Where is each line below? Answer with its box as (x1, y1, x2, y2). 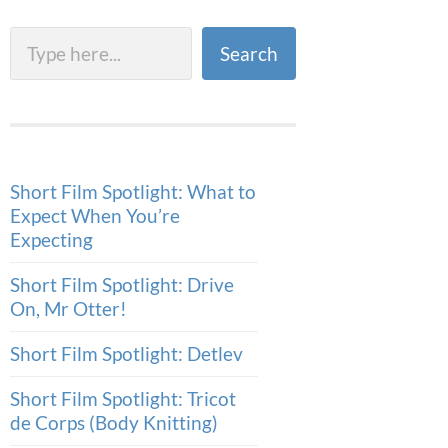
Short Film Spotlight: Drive (10, 272, 234, 296)
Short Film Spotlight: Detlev (10, 341, 243, 365)
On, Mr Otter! (10, 296, 127, 320)
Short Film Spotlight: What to (10, 179, 256, 203)
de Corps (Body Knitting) (10, 410, 218, 434)
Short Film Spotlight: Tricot (10, 386, 236, 410)
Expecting (10, 227, 93, 251)
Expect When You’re (10, 203, 180, 227)
